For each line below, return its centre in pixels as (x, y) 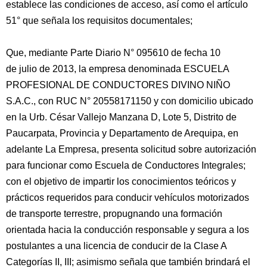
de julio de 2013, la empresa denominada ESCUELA (118, 69)
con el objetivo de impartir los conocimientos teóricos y (121, 181)
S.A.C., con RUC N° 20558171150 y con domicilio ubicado (130, 101)
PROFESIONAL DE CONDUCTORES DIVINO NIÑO (118, 85)
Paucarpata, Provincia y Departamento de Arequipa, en (122, 133)
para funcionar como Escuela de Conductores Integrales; (126, 165)
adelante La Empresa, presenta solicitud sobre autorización (131, 149)
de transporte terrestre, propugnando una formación (114, 214)
